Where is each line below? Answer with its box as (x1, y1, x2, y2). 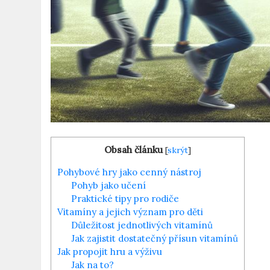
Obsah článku (104, 143, 163, 155)
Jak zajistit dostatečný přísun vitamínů (71, 232, 238, 244)
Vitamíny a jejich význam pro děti (57, 206, 204, 218)
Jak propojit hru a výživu (57, 245, 163, 257)
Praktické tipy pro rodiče (71, 192, 179, 204)
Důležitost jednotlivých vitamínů (71, 219, 213, 231)
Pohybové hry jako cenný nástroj (57, 166, 202, 178)
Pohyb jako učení (71, 179, 146, 191)
